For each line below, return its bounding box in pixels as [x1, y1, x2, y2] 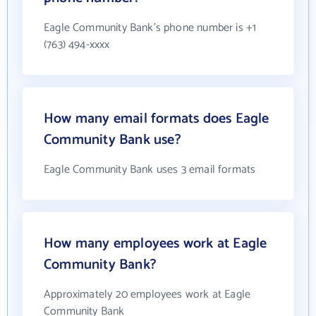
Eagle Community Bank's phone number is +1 [44, 18, 257, 38]
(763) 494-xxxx [44, 35, 110, 55]
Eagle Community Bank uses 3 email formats [44, 160, 256, 180]
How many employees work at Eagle [44, 232, 267, 256]
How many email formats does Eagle [44, 107, 269, 131]
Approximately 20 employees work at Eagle [44, 285, 251, 305]
